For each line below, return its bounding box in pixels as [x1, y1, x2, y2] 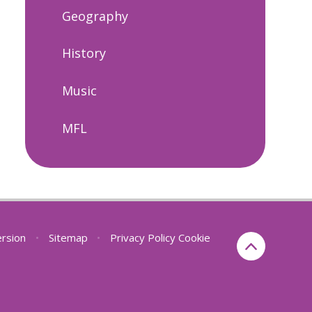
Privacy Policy [110, 230, 176, 244]
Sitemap [48, 230, 88, 244]
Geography [62, 7, 128, 24]
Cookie [178, 230, 211, 244]
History [62, 45, 106, 62]
